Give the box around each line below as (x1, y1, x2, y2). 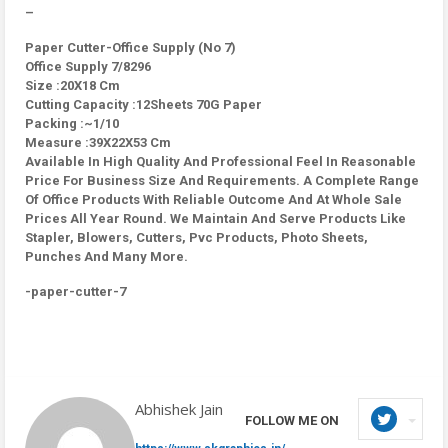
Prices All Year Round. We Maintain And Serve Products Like (25, 211, 406, 226)
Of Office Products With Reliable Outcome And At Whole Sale (25, 192, 402, 207)
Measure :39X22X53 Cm (25, 135, 171, 150)
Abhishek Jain (135, 399, 223, 419)
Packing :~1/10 (25, 116, 119, 131)
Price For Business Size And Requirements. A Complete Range (25, 173, 419, 188)
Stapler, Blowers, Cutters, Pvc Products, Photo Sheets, (25, 230, 368, 245)
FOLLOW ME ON (245, 413, 339, 428)
